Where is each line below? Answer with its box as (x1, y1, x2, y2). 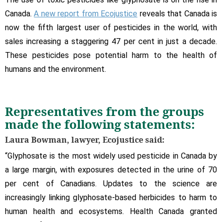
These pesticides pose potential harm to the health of (5, 50, 217, 60)
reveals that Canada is (137, 8, 218, 18)
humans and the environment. (5, 64, 106, 74)
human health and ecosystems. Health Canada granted (5, 206, 217, 216)
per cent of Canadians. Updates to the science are (5, 178, 217, 188)
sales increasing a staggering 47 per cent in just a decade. (5, 36, 217, 46)
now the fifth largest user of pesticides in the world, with (5, 22, 217, 32)
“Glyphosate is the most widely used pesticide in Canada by (5, 151, 217, 161)
